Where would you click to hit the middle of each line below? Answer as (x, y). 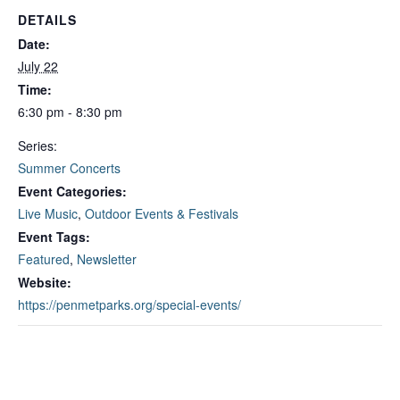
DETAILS (47, 20)
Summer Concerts (69, 168)
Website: (45, 282)
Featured (44, 259)
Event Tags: (54, 237)
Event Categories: (72, 191)
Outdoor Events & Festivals (162, 213)
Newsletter (107, 259)
